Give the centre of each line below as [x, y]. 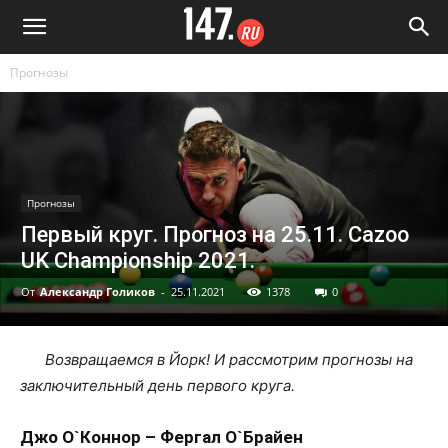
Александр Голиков [97, 292]
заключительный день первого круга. [157, 386]
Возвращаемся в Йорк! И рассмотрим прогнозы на [229, 360]
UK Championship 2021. [138, 261]
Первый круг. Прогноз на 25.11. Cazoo [215, 235]
